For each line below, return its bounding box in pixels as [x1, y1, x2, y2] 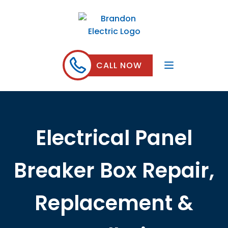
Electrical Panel [36, 124, 192, 152]
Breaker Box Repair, [14, 156, 214, 185]
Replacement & [35, 189, 193, 217]
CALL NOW [96, 59, 142, 71]
